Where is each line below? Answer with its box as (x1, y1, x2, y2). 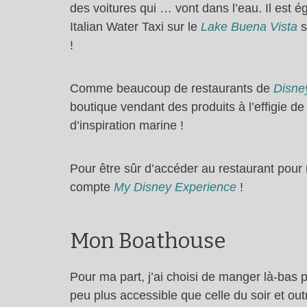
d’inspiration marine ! (70, 118, 184, 132)
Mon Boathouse (70, 228, 226, 254)
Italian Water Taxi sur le (70, 19, 201, 34)
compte (70, 180, 114, 194)
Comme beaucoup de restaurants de (70, 81, 273, 95)
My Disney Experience (114, 180, 236, 194)
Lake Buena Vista (201, 19, 297, 34)
